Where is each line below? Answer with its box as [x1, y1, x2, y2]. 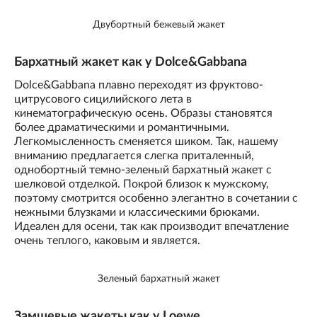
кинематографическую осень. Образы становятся [14, 108, 272, 120]
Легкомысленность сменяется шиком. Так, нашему [14, 136, 278, 148]
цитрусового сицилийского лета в [14, 93, 192, 105]
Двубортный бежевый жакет [92, 19, 225, 30]
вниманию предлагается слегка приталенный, [14, 150, 254, 162]
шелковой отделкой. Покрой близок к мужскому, [14, 178, 269, 190]
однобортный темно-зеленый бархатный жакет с [14, 164, 272, 176]
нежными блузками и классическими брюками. [14, 207, 260, 219]
